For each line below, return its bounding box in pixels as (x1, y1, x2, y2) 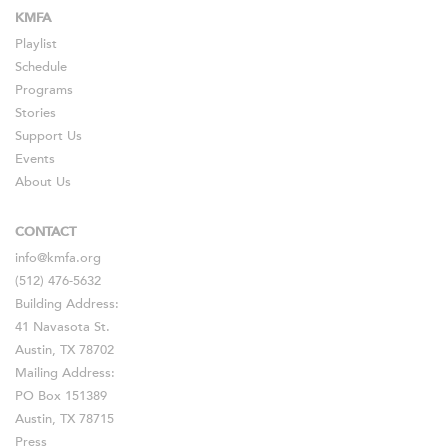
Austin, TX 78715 (15, 411, 114, 428)
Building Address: (15, 296, 119, 313)
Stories (15, 104, 56, 121)
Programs (15, 81, 73, 98)
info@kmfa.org (15, 250, 101, 267)
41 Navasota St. (15, 319, 110, 336)
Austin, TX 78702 (15, 342, 114, 359)
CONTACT (15, 223, 76, 239)
